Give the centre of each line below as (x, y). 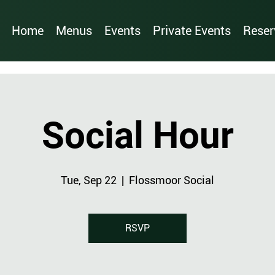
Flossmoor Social (172, 180)
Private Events (192, 31)
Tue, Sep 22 (89, 180)
